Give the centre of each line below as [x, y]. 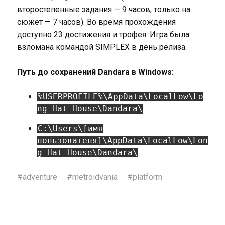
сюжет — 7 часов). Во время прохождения [96, 22]
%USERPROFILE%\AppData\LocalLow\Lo [120, 97]
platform [147, 177]
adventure [40, 177]
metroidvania [95, 177]
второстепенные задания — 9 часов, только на [103, 9]
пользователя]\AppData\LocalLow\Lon [122, 140]
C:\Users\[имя [70, 128]
